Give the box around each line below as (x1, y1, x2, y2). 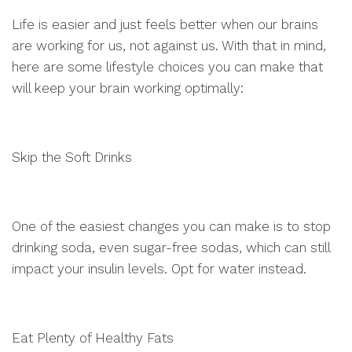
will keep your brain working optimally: (12, 80, 244, 96)
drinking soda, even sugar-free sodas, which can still (12, 240, 330, 255)
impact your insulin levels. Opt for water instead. (12, 261, 310, 277)
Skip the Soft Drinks (12, 149, 132, 165)
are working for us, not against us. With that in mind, (12, 38, 326, 53)
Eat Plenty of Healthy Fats (12, 330, 174, 346)
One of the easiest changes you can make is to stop (12, 218, 331, 234)
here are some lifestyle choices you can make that (12, 59, 323, 75)
